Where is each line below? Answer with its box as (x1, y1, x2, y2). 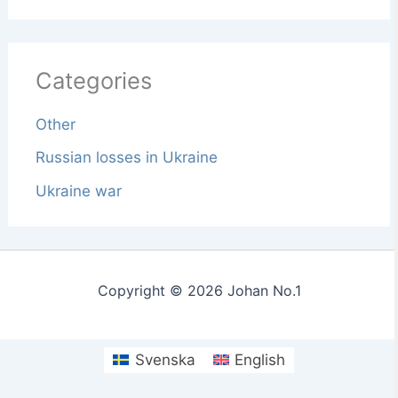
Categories (35, 66, 152, 94)
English (235, 350, 286, 369)
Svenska (134, 350, 195, 369)
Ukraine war (35, 182, 122, 201)
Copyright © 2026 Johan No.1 (97, 281, 301, 299)
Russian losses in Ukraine (35, 148, 218, 167)
